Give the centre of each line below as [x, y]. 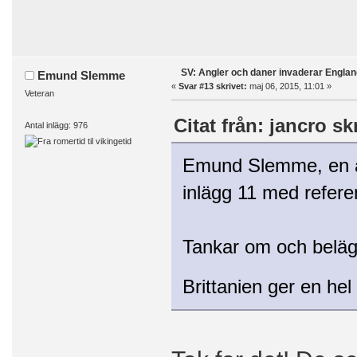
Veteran [39, 94]
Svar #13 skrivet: [212, 86]
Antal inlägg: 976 [56, 125]
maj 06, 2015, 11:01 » [289, 86]
